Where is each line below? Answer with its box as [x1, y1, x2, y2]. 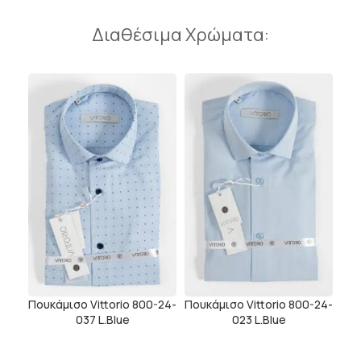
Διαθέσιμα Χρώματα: [92, 23, 269, 47]
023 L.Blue [231, 311, 286, 327]
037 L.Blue [75, 311, 130, 327]
